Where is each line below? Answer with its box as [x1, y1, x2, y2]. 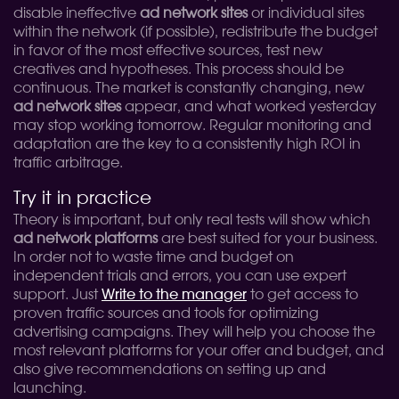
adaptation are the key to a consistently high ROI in [13, 137, 361, 151]
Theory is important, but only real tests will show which [13, 213, 370, 227]
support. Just [13, 288, 102, 302]
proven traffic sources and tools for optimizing [13, 306, 319, 321]
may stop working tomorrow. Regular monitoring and [13, 118, 371, 133]
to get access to [247, 288, 358, 302]
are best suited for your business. [158, 232, 378, 246]
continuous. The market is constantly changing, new [13, 81, 364, 95]
